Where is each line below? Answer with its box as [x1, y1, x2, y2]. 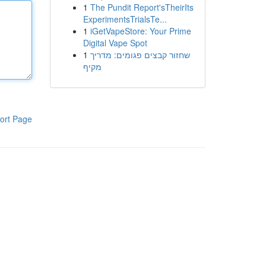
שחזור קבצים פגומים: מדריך [90, 49, 190, 61]
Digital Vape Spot [83, 37, 147, 49]
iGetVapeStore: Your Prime [90, 25, 191, 37]
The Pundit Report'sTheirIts [90, 1, 194, 13]
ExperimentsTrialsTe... [83, 13, 167, 25]
